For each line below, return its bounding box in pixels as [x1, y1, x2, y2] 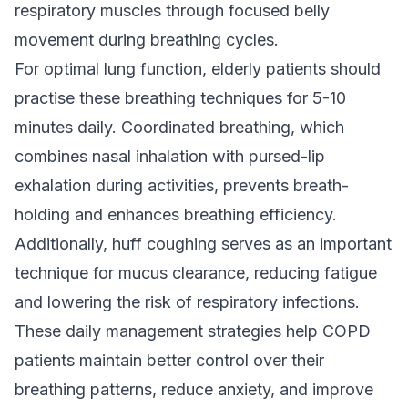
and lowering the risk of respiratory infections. [15, 292, 360, 311]
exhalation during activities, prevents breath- [15, 176, 349, 195]
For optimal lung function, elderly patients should [15, 59, 381, 78]
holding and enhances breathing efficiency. [15, 205, 337, 224]
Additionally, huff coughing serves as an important [15, 234, 392, 253]
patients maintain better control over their [15, 351, 324, 370]
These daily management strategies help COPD [15, 321, 371, 341]
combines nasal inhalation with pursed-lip [15, 147, 325, 166]
